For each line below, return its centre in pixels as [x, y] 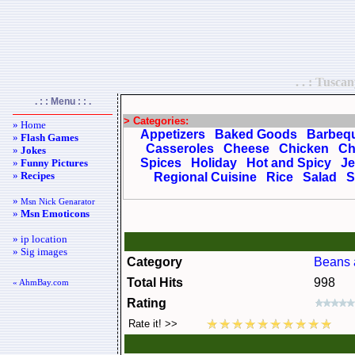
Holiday [214, 163]
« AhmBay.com [41, 282]
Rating [147, 303]
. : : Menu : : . [63, 101]
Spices [160, 163]
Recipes [38, 176]
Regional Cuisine [205, 177]
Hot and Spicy [288, 163]
